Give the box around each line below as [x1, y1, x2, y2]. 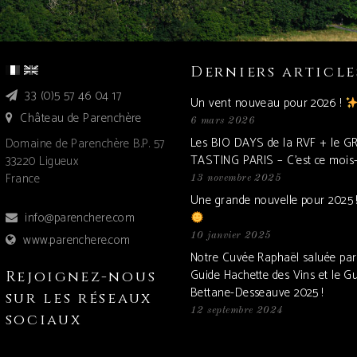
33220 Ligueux [5, 151, 79, 172]
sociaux [5, 310, 82, 331]
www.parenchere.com [23, 230, 131, 251]
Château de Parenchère [20, 108, 142, 129]
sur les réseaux [5, 288, 152, 309]
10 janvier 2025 [190, 230, 272, 241]
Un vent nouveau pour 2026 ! [190, 93, 345, 114]
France [5, 169, 41, 190]
